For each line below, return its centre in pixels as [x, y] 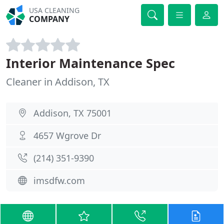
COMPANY [49, 19]
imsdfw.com [59, 180]
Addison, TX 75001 [72, 113]
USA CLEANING [54, 10]
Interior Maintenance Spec [90, 63]
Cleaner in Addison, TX [58, 82]
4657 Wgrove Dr [67, 135]
